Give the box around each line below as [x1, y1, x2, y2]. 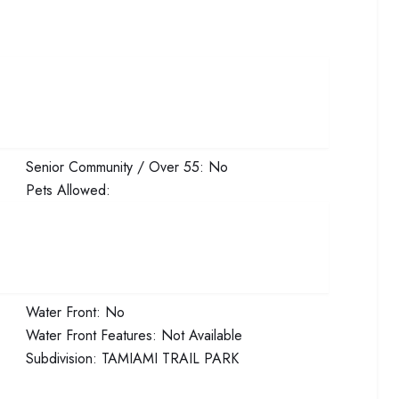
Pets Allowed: [26, 180, 110, 200]
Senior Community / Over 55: [26, 157, 204, 177]
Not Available [161, 325, 242, 346]
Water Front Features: [26, 325, 157, 346]
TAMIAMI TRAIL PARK [102, 348, 239, 369]
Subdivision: [26, 348, 97, 369]
